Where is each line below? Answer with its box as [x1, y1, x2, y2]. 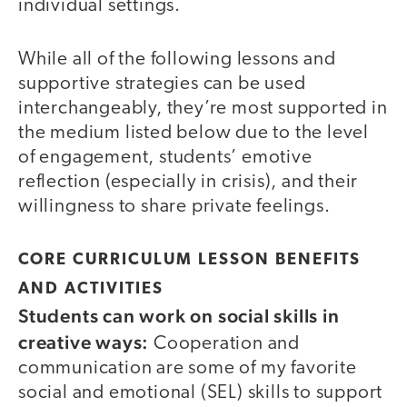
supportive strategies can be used [18, 74, 306, 94]
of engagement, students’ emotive [18, 147, 313, 167]
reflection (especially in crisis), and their [18, 172, 359, 192]
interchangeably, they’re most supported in [18, 98, 388, 118]
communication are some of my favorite [18, 359, 357, 379]
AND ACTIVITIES [18, 281, 169, 299]
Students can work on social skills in [18, 304, 340, 328]
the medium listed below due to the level [18, 123, 369, 143]
